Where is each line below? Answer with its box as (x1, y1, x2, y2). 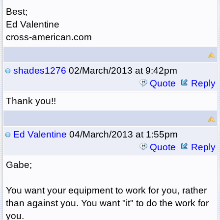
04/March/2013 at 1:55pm (66, 129, 178, 140)
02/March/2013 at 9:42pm (66, 65, 177, 76)
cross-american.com (5, 32, 92, 43)
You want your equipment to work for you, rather (5, 185, 207, 196)
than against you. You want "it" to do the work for (5, 198, 209, 209)
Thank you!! (5, 96, 56, 107)
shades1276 (13, 65, 66, 76)
